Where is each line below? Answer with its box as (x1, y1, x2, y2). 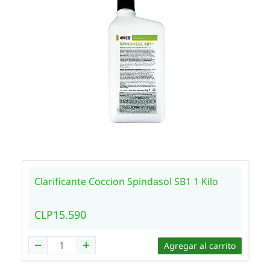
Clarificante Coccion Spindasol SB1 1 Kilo (34, 175, 218, 188)
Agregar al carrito (164, 240, 236, 251)
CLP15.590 (34, 207, 86, 222)
